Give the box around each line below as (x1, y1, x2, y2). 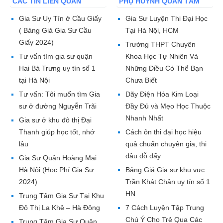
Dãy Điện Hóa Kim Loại (125, 90, 199, 99)
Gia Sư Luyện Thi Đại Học (125, 14, 208, 23)
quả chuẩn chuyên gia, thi (125, 140, 207, 148)
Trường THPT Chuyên (125, 40, 196, 49)
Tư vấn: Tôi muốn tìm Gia (19, 90, 100, 99)
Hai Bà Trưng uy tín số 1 (19, 64, 96, 73)
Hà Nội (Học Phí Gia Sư (19, 166, 94, 174)
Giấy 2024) (19, 38, 54, 47)
